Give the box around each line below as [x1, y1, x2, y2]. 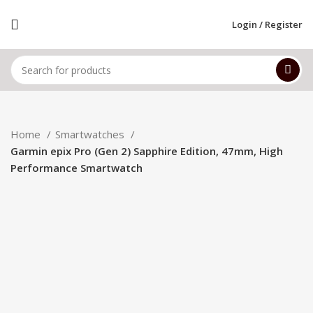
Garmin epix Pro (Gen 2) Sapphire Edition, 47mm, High [10, 144, 284, 158]
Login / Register [232, 17, 303, 31]
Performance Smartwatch [10, 161, 143, 175]
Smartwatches [55, 127, 128, 141]
